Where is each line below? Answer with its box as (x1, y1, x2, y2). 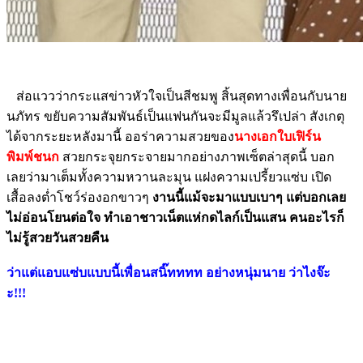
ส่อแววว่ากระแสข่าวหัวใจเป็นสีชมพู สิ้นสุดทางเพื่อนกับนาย (6, 88, 347, 103)
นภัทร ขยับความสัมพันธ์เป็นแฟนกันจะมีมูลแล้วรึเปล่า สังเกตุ (6, 109, 344, 123)
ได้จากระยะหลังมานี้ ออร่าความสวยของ (6, 129, 234, 143)
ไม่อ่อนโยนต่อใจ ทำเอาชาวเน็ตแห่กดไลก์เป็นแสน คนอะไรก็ (6, 210, 344, 224)
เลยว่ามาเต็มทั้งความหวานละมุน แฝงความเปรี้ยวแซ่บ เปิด (6, 169, 331, 184)
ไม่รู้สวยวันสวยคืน (6, 230, 109, 245)
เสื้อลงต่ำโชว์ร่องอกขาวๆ (6, 190, 152, 204)
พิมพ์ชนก (6, 149, 59, 164)
